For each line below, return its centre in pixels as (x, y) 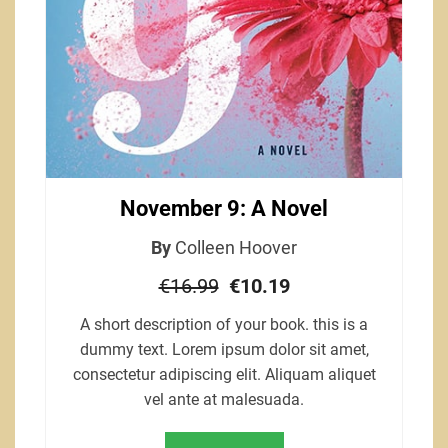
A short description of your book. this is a (224, 325)
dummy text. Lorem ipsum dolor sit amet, (224, 350)
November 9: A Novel (224, 209)
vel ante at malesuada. (224, 400)
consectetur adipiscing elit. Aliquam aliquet (224, 375)
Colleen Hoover (236, 248)
